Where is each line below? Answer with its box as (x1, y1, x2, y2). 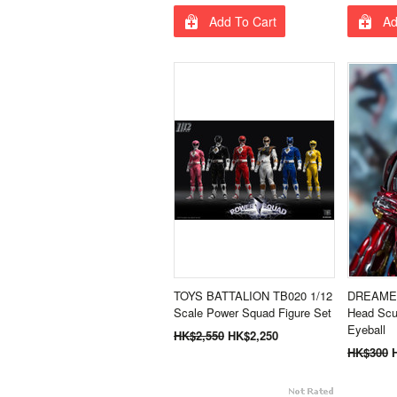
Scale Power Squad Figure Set (174, 304, 331, 321)
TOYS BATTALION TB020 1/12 (174, 287, 332, 304)
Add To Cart (209, 12, 276, 30)
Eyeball (347, 321, 385, 338)
